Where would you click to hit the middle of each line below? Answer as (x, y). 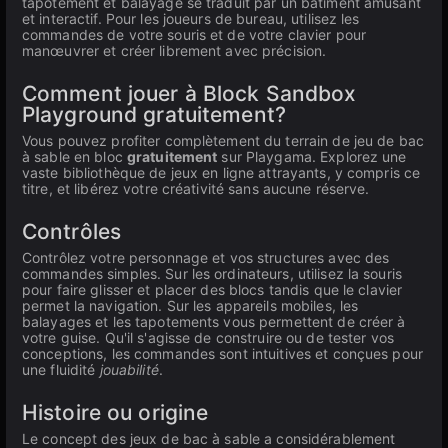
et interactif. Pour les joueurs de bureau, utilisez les (191, 18)
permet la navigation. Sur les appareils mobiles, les (190, 305)
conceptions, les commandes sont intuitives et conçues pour (222, 353)
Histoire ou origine (115, 412)
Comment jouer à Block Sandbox (189, 93)
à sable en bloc (74, 156)
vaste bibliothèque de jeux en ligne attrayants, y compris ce (221, 172)
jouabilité (129, 369)
